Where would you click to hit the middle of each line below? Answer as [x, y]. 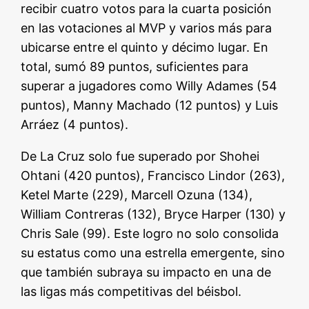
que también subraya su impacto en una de [146, 272]
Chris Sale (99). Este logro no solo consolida [150, 234]
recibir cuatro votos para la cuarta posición [147, 9]
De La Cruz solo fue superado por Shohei [140, 157]
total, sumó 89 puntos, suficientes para [135, 67]
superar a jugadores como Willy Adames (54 [149, 86]
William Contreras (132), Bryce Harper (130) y [153, 215]
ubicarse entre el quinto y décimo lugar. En [145, 48]
